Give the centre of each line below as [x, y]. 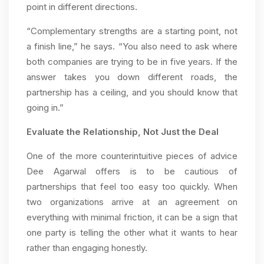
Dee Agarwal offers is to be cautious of [132, 171]
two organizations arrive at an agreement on [132, 202]
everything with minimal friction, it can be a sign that [132, 217]
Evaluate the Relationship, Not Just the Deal [123, 132]
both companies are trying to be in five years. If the [132, 62]
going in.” [45, 108]
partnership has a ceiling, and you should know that [132, 93]
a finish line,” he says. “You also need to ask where [132, 47]
